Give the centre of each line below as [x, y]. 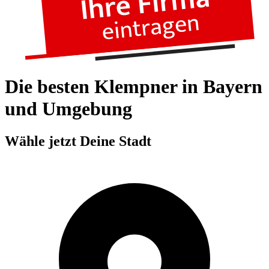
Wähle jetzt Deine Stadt [78, 141]
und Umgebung [68, 109]
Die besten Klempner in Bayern [134, 87]
